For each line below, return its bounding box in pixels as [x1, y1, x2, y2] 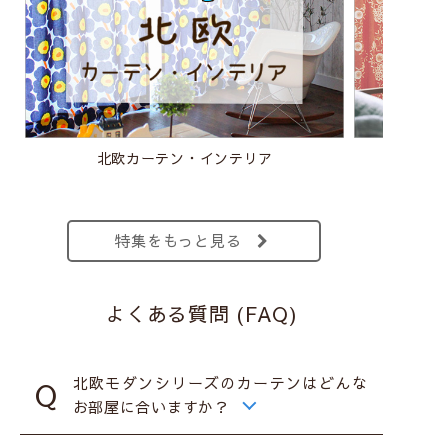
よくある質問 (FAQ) [105, 300, 298, 328]
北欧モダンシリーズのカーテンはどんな [72, 371, 369, 393]
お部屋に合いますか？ [72, 395, 230, 417]
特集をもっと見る [115, 229, 242, 251]
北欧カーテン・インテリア [96, 148, 274, 169]
